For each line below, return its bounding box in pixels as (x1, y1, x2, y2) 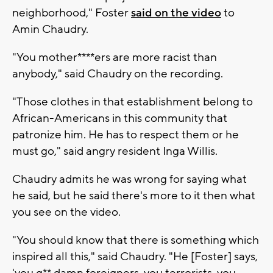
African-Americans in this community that (12, 111, 227, 126)
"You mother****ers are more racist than (12, 50, 217, 65)
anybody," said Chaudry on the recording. (12, 66, 223, 82)
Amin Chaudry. (12, 22, 88, 37)
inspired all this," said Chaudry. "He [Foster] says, (12, 249, 258, 264)
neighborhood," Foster (12, 5, 131, 21)
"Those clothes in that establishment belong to (12, 94, 253, 110)
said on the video (131, 5, 221, 21)
